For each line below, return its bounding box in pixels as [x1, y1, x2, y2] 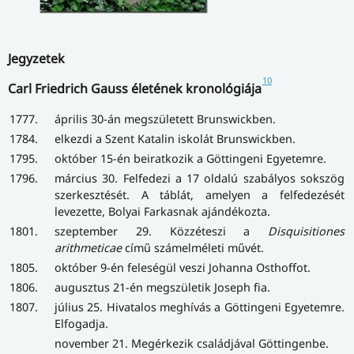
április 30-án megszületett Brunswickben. [55, 111, 276, 127]
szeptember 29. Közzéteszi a [55, 224, 268, 239]
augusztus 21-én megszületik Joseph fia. [55, 280, 270, 296]
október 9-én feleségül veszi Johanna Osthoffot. [55, 260, 311, 276]
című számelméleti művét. [122, 240, 264, 256]
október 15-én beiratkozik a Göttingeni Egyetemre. [55, 151, 326, 167]
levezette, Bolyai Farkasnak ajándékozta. [55, 204, 270, 220]
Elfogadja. [55, 316, 108, 332]
